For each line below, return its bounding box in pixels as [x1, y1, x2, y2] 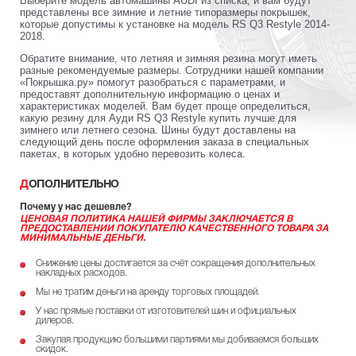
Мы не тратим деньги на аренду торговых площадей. [36, 287, 260, 296]
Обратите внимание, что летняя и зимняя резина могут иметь [20, 52, 317, 64]
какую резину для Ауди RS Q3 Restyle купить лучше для [20, 111, 296, 124]
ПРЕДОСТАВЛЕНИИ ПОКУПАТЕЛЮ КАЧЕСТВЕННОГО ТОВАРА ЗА [20, 223, 328, 233]
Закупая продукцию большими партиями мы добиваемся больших [36, 335, 319, 344]
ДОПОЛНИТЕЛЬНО [28, 179, 119, 190]
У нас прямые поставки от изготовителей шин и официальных [36, 306, 296, 315]
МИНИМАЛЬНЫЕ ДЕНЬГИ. [20, 233, 145, 242]
